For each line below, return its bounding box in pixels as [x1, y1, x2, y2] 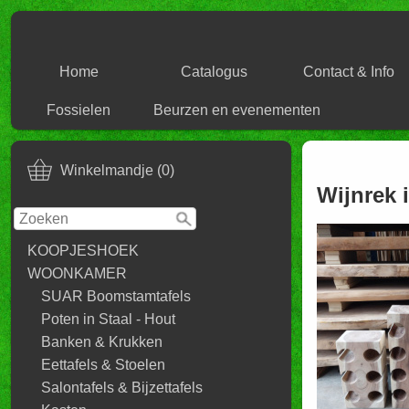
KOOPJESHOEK [27, 243, 139, 258]
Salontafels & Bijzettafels [41, 380, 203, 395]
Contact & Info [303, 64, 394, 79]
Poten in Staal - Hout [41, 311, 175, 327]
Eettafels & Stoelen [41, 357, 165, 372]
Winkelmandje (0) [60, 163, 174, 179]
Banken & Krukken [41, 334, 163, 350]
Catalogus [180, 64, 247, 79]
